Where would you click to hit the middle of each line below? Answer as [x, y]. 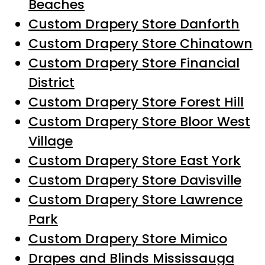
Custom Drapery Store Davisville [135, 180]
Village [51, 141]
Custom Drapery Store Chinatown [140, 44]
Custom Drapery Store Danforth [134, 24]
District [51, 83]
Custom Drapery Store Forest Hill [136, 102]
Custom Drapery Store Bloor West [139, 122]
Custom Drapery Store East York [135, 161]
